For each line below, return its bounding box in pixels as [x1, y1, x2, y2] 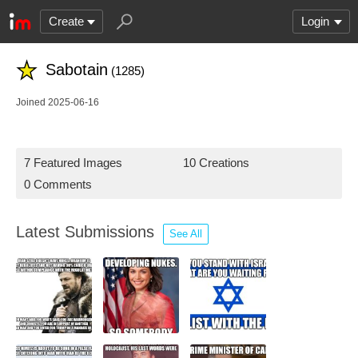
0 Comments [24, 177, 92, 191]
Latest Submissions [16, 223, 159, 241]
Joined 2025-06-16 [16, 97, 99, 108]
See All [169, 228, 202, 240]
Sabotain [46, 61, 108, 78]
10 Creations [183, 156, 249, 169]
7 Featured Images [24, 156, 122, 169]
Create [49, 14, 84, 28]
